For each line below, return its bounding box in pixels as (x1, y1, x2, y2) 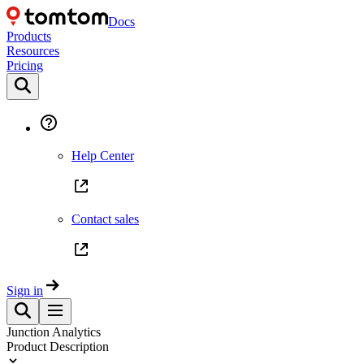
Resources (6, 44, 59, 58)
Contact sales (71, 212, 139, 226)
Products (6, 29, 51, 43)
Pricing (6, 58, 43, 72)
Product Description (6, 340, 109, 353)
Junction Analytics (6, 325, 101, 339)
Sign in (6, 284, 43, 297)
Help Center (71, 149, 134, 162)
